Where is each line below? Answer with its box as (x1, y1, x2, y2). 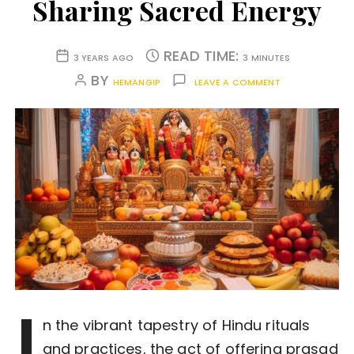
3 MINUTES (243, 51, 291, 65)
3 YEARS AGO (73, 51, 134, 65)
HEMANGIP (112, 76, 161, 89)
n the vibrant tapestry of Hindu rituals (42, 315, 311, 336)
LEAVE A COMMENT (194, 76, 281, 89)
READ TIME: (163, 46, 243, 66)
